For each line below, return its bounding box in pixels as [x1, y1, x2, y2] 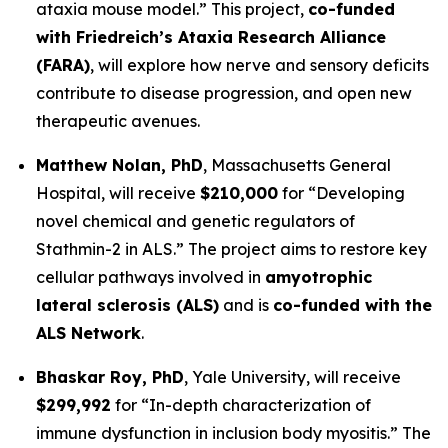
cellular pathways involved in [36, 267, 265, 287]
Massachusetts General [211, 155, 391, 175]
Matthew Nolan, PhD [36, 155, 203, 175]
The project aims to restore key [184, 239, 427, 259]
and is [219, 295, 273, 315]
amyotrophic [265, 267, 372, 287]
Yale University [192, 367, 306, 387]
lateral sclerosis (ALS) [36, 295, 219, 315]
